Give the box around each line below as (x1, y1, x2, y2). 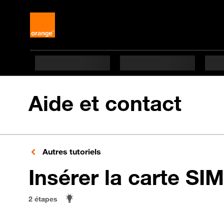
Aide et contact (28, 90, 181, 116)
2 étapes (28, 194, 57, 203)
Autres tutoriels (40, 146, 101, 156)
